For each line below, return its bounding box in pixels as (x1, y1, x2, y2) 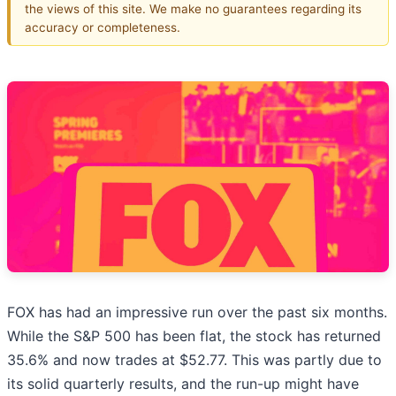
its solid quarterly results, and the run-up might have (7, 375, 359, 393)
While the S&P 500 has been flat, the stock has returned (7, 327, 381, 346)
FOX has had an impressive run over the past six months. (7, 303, 387, 322)
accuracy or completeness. (25, 19, 180, 34)
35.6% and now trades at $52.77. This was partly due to (7, 351, 382, 369)
